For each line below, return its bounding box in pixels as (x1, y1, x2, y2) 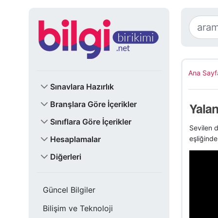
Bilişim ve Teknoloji (43, 203, 113, 213)
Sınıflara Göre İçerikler (50, 117, 131, 127)
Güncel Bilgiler (43, 185, 95, 195)
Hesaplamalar (50, 134, 101, 144)
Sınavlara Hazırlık (50, 82, 114, 91)
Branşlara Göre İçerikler (50, 99, 137, 109)
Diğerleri (50, 152, 81, 162)
